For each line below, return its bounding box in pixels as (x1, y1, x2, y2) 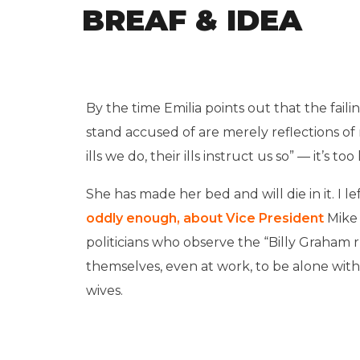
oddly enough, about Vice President (86, 211, 324, 226)
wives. (86, 283, 123, 298)
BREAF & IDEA (82, 2, 302, 38)
